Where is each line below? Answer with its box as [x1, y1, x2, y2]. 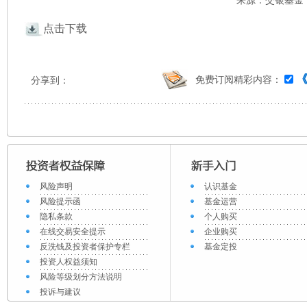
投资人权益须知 [40, 257, 97, 267]
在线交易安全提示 [40, 227, 106, 237]
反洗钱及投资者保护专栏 [40, 242, 130, 252]
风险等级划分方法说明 [40, 272, 122, 282]
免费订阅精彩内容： [195, 75, 282, 86]
